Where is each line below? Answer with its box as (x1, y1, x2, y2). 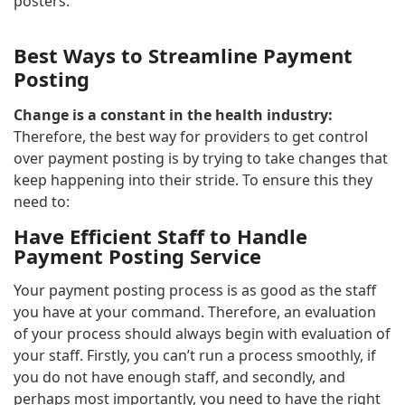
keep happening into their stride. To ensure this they (14, 169, 372, 190)
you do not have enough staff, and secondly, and (14, 366, 345, 387)
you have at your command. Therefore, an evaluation (14, 301, 376, 322)
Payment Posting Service (14, 241, 261, 269)
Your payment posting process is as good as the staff (14, 279, 376, 300)
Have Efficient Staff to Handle (14, 221, 307, 250)
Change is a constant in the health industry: (14, 104, 333, 125)
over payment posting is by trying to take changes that (14, 147, 388, 168)
